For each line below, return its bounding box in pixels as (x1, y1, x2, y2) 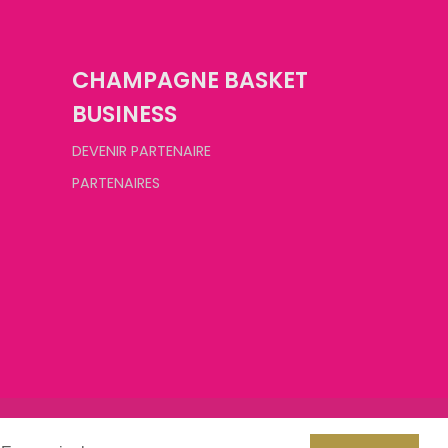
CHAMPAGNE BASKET (72, 63, 308, 96)
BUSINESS (72, 97, 177, 130)
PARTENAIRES (72, 172, 160, 193)
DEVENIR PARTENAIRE (72, 140, 211, 161)
